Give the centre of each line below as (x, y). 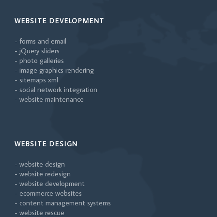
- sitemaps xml (36, 80)
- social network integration (56, 90)
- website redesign (43, 174)
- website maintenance (49, 99)
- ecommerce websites (48, 193)
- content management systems (63, 203)
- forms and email (40, 41)
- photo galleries (39, 61)
